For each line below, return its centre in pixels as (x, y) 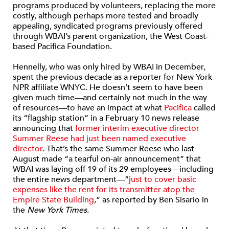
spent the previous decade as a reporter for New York (112, 77)
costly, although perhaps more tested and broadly (106, 16)
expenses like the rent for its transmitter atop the (104, 190)
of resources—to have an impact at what (88, 108)
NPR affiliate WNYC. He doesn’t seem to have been (108, 87)
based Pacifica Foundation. (62, 47)
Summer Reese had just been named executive (99, 139)
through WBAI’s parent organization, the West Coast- (111, 36)
